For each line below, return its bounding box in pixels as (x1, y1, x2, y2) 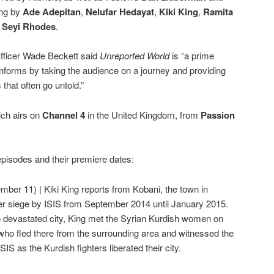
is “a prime (169, 49, 214, 62)
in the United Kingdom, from (85, 108, 201, 121)
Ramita (203, 5, 233, 19)
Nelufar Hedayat (86, 5, 154, 19)
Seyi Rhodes (2, 20, 56, 34)
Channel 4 (42, 108, 85, 122)
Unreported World (100, 49, 169, 62)
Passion (201, 108, 235, 122)
